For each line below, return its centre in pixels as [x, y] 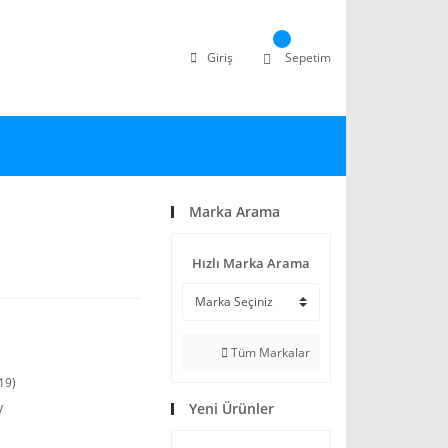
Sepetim [308, 57]
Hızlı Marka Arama [251, 263]
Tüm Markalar [269, 352]
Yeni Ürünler [231, 408]
